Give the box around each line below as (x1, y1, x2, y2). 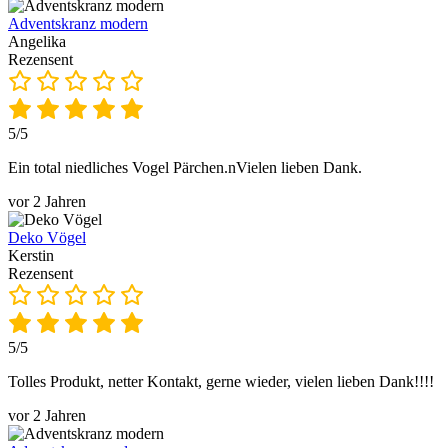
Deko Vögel (8, 228, 86, 246)
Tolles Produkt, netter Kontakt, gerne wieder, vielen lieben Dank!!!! (8, 372, 434, 390)
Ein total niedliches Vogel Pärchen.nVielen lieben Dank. (8, 158, 362, 176)
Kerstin (8, 246, 54, 264)
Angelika (8, 32, 66, 50)
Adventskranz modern (8, 14, 148, 32)
